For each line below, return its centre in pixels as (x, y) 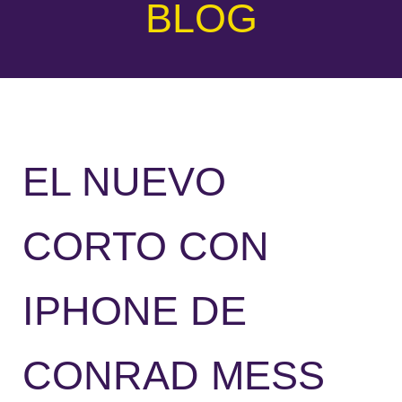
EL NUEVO (124, 181)
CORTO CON (146, 246)
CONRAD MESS (174, 375)
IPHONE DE (135, 310)
